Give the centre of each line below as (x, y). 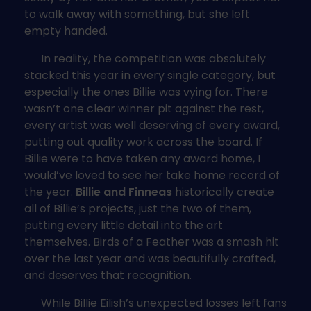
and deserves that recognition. (108, 275)
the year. (50, 192)
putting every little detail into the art (124, 225)
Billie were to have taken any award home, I (142, 158)
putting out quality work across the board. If (143, 142)
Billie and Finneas (124, 192)
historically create (223, 192)
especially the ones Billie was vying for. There (146, 92)
